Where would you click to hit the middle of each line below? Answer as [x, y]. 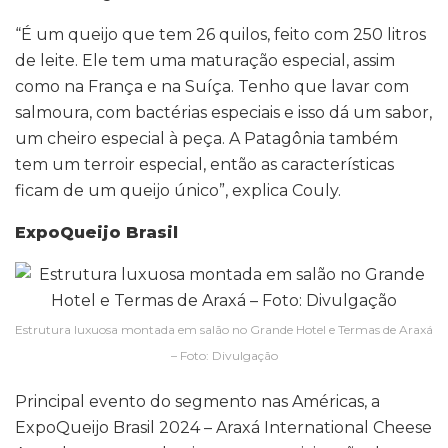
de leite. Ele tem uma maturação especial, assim [205, 61]
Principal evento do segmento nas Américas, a [197, 402]
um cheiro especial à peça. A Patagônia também [206, 139]
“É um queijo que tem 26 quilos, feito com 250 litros [220, 35]
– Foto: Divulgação [224, 356]
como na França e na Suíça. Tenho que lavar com [212, 87]
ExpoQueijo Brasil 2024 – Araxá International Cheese [223, 428]
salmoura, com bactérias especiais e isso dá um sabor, [223, 113]
